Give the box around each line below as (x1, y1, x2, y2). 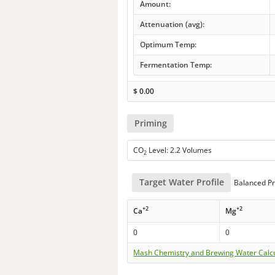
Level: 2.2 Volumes (147, 145, 212, 156)
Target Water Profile (139, 176, 224, 188)
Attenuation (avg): (139, 18, 204, 29)
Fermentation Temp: (139, 59, 212, 70)
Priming (134, 117, 167, 130)
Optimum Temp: (139, 39, 196, 50)
